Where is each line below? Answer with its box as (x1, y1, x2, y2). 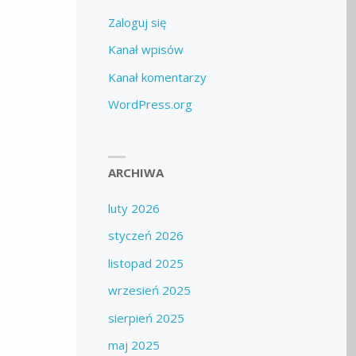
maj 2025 (107, 337, 160, 354)
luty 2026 (107, 199, 160, 216)
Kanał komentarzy (107, 68, 207, 85)
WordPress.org (107, 96, 192, 113)
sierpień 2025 (107, 309, 184, 326)
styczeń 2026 (107, 227, 184, 244)
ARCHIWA (107, 164, 164, 180)
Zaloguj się (107, 14, 166, 30)
